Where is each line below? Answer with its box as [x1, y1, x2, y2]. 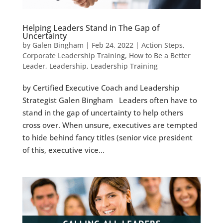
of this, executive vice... [22, 144, 105, 155]
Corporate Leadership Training [22, 50, 125, 60]
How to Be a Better [128, 50, 191, 60]
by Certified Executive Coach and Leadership [22, 82, 179, 93]
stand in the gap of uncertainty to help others [22, 107, 183, 117]
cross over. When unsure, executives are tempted [22, 119, 198, 130]
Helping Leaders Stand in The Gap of [22, 22, 160, 33]
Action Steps [141, 40, 183, 50]
